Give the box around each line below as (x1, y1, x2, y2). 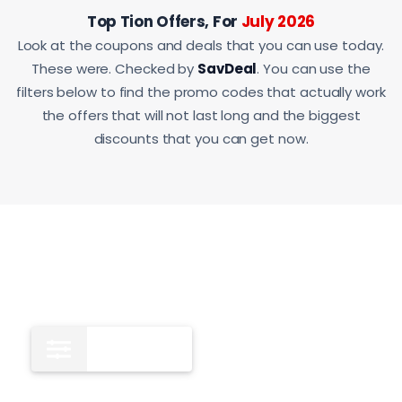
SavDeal (197, 58, 258, 78)
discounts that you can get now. (93, 128, 309, 148)
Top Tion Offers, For (86, 10, 241, 32)
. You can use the (257, 58, 371, 78)
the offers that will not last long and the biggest (41, 105, 361, 125)
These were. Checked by (31, 58, 198, 78)
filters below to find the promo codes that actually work (16, 82, 386, 101)
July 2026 (240, 10, 315, 32)
